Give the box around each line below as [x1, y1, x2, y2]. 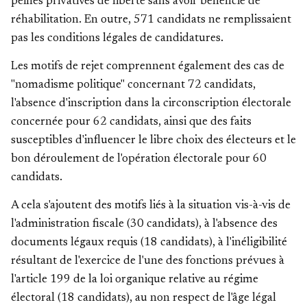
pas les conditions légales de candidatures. [11, 33, 223, 45]
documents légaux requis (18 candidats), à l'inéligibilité [11, 237, 287, 249]
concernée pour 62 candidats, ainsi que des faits [11, 116, 251, 128]
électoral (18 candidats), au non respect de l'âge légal [11, 293, 276, 304]
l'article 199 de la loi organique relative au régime [11, 274, 258, 286]
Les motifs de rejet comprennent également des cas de [11, 61, 284, 73]
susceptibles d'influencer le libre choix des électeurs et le [11, 135, 296, 147]
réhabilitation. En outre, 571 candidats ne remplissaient [11, 14, 291, 26]
